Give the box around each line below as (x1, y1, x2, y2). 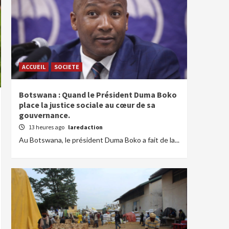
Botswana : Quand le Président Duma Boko (19, 89, 177, 100)
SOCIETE (54, 63, 79, 71)
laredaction (68, 123, 103, 131)
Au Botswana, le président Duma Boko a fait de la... (19, 135, 179, 144)
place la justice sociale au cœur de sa (19, 100, 155, 110)
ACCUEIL (22, 63, 45, 71)
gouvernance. (19, 110, 70, 120)
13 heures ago (29, 123, 65, 131)
